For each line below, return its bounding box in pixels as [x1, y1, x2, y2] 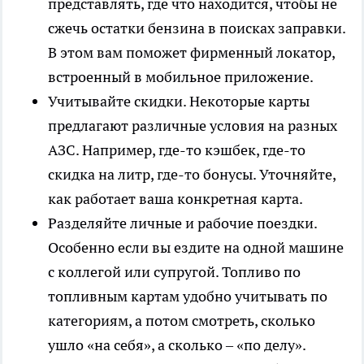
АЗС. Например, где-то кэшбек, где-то [48, 141, 305, 160]
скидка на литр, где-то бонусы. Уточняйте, [48, 165, 336, 184]
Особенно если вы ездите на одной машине [48, 238, 344, 258]
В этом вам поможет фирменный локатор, [48, 43, 335, 63]
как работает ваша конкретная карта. [48, 189, 303, 209]
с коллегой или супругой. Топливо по [48, 262, 301, 282]
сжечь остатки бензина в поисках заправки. [48, 19, 345, 38]
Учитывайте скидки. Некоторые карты [48, 92, 310, 111]
